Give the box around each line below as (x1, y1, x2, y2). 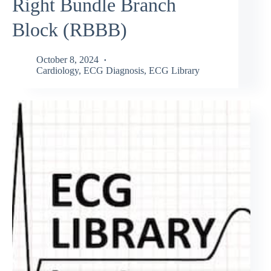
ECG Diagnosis (83, 65, 144, 76)
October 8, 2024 (36, 54, 99, 65)
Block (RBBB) (12, 19, 127, 41)
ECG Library (149, 65, 200, 76)
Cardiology (36, 65, 79, 76)
